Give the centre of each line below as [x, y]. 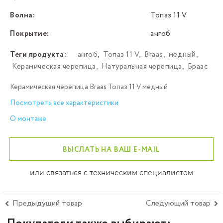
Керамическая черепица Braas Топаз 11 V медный [89, 87]
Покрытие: [30, 34]
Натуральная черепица [142, 67]
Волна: [22, 15]
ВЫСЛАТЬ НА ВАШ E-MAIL [111, 150]
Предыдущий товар [47, 203]
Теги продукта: [38, 55]
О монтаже [28, 119]
